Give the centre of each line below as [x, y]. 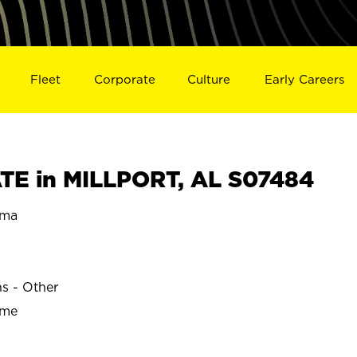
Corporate [124, 79]
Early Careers [305, 79]
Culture [209, 79]
